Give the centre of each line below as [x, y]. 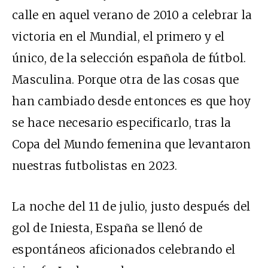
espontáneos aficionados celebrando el [124, 249]
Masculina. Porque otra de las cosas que [126, 79]
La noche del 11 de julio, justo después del [131, 206]
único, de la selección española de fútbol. [129, 58]
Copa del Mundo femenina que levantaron [131, 144]
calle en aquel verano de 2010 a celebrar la [132, 15]
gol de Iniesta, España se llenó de [107, 228]
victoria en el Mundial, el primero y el [118, 36]
